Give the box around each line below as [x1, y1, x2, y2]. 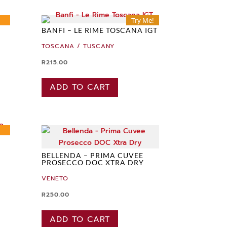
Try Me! [131, 16, 154, 25]
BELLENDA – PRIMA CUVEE [41, 150, 143, 160]
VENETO [41, 173, 68, 183]
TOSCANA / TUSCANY [41, 42, 115, 51]
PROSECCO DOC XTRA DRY [41, 158, 144, 167]
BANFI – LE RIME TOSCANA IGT [41, 26, 158, 35]
